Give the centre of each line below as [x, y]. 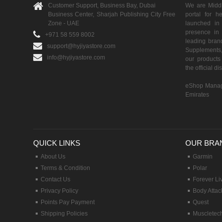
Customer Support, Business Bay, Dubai [102, 6]
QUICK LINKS [57, 143]
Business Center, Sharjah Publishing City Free [112, 15]
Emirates [197, 95]
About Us [53, 157]
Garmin [203, 157]
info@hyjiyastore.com [76, 58]
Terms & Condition [66, 168]
